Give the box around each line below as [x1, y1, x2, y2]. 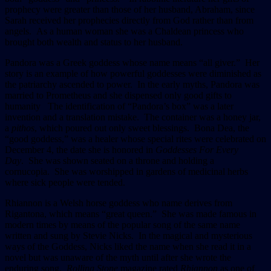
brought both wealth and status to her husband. [5, 36, 188, 47]
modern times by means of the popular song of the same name [5, 219, 240, 230]
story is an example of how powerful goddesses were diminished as [5, 68, 261, 79]
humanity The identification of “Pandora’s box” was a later [5, 100, 233, 111]
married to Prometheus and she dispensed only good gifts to [5, 90, 232, 100]
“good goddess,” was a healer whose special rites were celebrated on [5, 133, 266, 144]
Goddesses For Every [155, 144, 238, 155]
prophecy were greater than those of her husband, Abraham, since [5, 4, 255, 15]
